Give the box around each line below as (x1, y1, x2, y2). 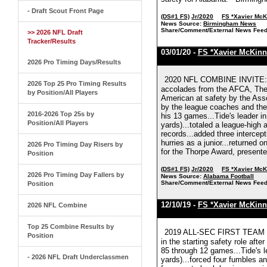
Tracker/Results (27, 38, 76, 45)
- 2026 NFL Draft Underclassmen (27, 253, 129, 260)
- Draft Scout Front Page (27, 7, 104, 14)
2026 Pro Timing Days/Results (27, 58, 121, 66)
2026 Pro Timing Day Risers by (27, 141, 123, 148)
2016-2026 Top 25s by (27, 110, 94, 117)
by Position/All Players (27, 89, 98, 96)
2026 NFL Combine (27, 201, 87, 209)
